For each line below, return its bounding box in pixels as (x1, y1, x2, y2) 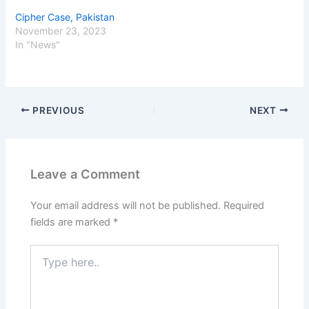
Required (223, 199, 265, 212)
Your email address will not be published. (30, 199, 221, 212)
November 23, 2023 (15, 25, 107, 37)
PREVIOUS (30, 104, 85, 116)
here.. (30, 259, 56, 271)
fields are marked (30, 215, 114, 228)
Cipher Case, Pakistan (15, 11, 115, 23)
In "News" (15, 39, 61, 51)
